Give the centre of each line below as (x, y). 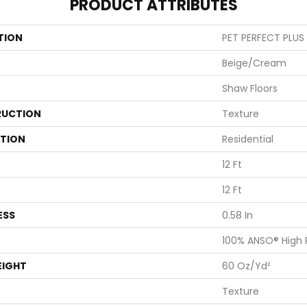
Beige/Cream (254, 63)
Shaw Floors (250, 88)
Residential (248, 139)
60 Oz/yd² (246, 266)
